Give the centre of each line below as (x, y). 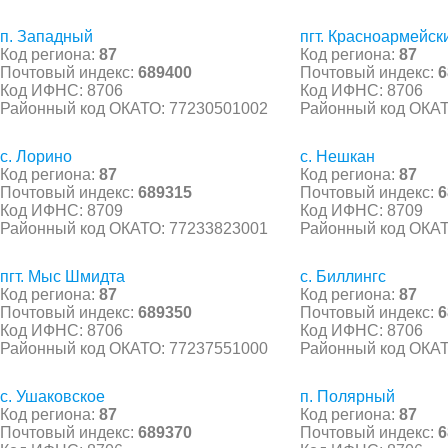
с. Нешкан (337, 156)
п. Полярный (347, 396)
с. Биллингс (343, 276)
